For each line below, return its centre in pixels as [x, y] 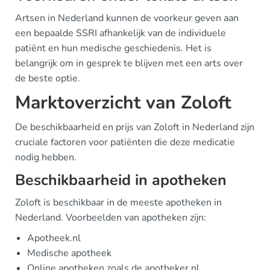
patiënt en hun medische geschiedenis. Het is [113, 48]
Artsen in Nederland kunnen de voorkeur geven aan [127, 18]
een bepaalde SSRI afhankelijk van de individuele [121, 33]
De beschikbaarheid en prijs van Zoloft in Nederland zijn [135, 127]
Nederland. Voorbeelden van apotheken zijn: [111, 218]
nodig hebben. [46, 157]
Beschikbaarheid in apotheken [121, 180]
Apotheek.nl [54, 238]
